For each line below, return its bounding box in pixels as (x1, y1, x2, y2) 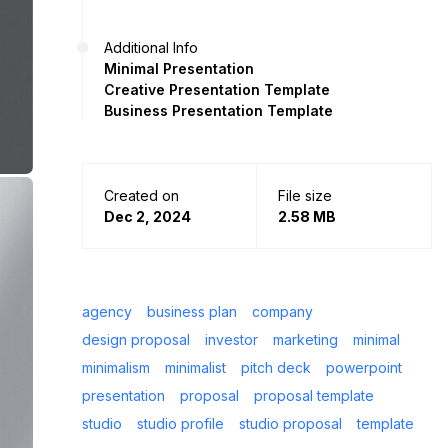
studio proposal (239, 415, 342, 432)
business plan (147, 303, 237, 320)
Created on (104, 187, 179, 204)
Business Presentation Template (104, 102, 333, 119)
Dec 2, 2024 (104, 208, 191, 225)
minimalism (82, 359, 150, 376)
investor (205, 331, 258, 348)
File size (278, 187, 332, 204)
